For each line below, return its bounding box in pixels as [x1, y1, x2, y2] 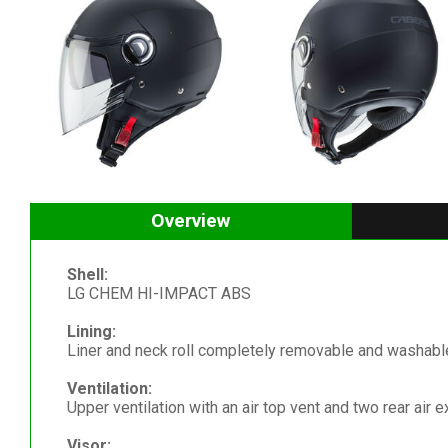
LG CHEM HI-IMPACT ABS [66, 284, 251, 304]
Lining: [66, 322, 116, 342]
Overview [151, 209, 230, 233]
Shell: [66, 265, 108, 285]
